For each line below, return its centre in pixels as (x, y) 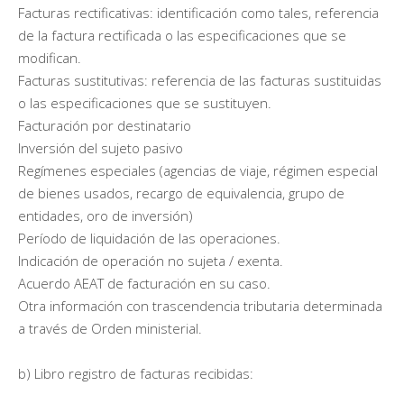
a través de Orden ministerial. (110, 328)
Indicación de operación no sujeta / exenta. (151, 260)
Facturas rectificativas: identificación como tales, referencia (198, 12)
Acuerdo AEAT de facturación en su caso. (144, 283)
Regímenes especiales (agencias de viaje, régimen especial (198, 170)
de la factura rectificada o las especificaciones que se (182, 35)
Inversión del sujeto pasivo (101, 147)
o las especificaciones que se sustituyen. (145, 102)
